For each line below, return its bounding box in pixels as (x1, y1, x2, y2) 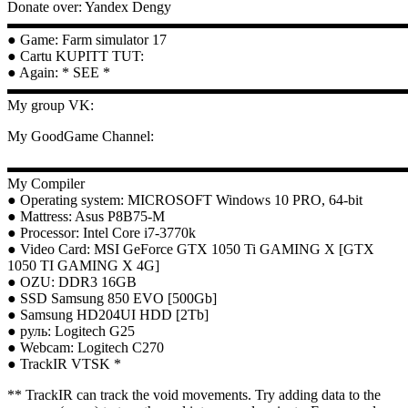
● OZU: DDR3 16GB (7, 273, 137, 290)
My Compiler (7, 175, 85, 191)
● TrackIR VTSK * (7, 355, 121, 372)
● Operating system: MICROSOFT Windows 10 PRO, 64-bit (7, 191, 362, 208)
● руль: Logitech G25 (7, 322, 135, 339)
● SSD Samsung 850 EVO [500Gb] (7, 290, 217, 306)
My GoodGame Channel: (7, 127, 154, 144)
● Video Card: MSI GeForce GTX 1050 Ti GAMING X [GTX (7, 240, 374, 257)
